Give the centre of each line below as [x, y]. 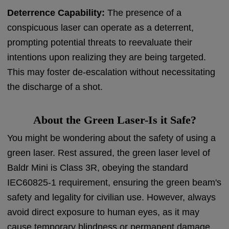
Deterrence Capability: [56, 13]
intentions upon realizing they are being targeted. [107, 57]
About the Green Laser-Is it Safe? [114, 120]
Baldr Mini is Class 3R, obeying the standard [98, 167]
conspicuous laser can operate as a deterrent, [101, 27]
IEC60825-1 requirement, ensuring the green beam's [114, 182]
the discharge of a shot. [55, 87]
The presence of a [143, 13]
